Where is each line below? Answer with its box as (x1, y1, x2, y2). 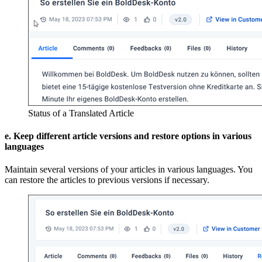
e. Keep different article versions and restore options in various (5, 130, 251, 141)
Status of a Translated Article (28, 108, 134, 118)
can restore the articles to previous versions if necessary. (5, 175, 209, 185)
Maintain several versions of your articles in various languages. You (5, 164, 253, 175)
